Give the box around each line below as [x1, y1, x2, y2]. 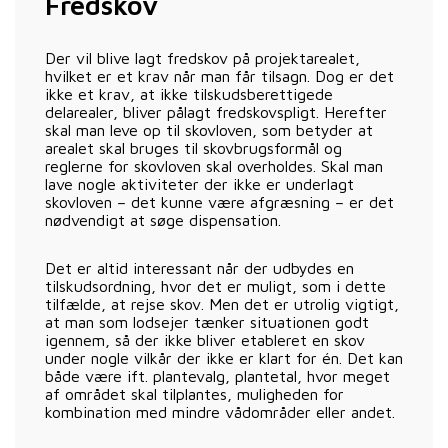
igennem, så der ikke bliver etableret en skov [45, 330, 365, 349]
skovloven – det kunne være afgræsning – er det [45, 192, 394, 211]
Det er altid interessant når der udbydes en [45, 258, 354, 277]
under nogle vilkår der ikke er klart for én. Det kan [45, 348, 403, 367]
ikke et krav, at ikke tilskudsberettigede [45, 84, 333, 103]
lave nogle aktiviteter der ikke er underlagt [45, 174, 354, 193]
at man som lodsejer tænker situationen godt [45, 312, 369, 331]
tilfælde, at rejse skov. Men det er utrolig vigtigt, [45, 294, 399, 313]
